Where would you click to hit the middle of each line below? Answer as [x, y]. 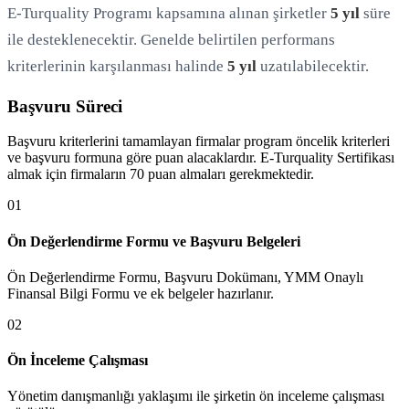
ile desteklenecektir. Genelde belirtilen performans [171, 39]
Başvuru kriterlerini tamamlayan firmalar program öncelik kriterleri [199, 142]
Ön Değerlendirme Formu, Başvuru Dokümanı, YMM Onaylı [185, 277]
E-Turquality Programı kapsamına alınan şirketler [169, 13]
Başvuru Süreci [65, 106]
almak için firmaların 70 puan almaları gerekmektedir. [161, 174]
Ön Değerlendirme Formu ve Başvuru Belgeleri [154, 241]
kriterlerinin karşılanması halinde [117, 66]
